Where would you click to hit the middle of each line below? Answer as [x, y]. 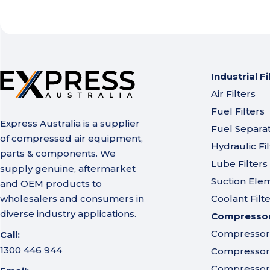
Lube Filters [239, 164]
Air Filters [233, 94]
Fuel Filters [237, 111]
